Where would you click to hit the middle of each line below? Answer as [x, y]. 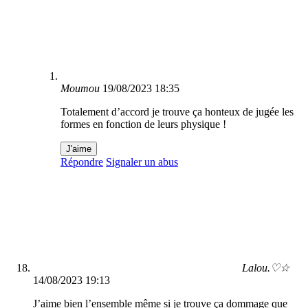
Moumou [80, 89]
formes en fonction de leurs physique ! [143, 124]
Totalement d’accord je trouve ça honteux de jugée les [177, 112]
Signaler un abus [142, 162]
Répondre [82, 162]
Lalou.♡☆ [266, 268]
